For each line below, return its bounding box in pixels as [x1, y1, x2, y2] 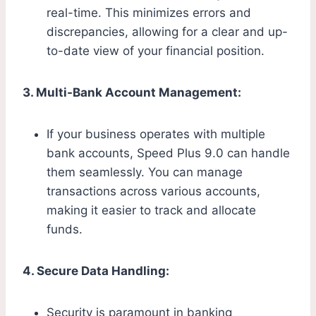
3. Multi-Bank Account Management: [23, 85, 241, 100]
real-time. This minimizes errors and [47, 6, 251, 20]
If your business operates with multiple [47, 127, 265, 142]
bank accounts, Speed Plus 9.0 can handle [47, 146, 290, 161]
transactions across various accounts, [47, 184, 260, 199]
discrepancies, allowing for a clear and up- [47, 25, 288, 39]
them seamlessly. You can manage [47, 165, 243, 180]
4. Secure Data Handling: [23, 264, 169, 279]
